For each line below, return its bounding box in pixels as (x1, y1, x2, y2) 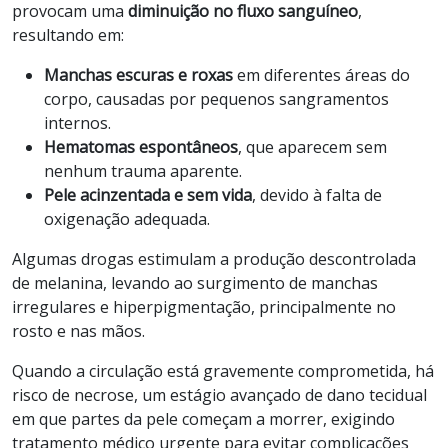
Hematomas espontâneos (44, 135, 238, 158)
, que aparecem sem (238, 135, 387, 158)
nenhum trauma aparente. (44, 159, 242, 182)
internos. (44, 111, 111, 134)
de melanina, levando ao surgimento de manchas (12, 271, 378, 294)
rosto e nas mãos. (12, 319, 145, 342)
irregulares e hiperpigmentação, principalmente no (12, 295, 396, 318)
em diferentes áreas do (233, 63, 410, 86)
